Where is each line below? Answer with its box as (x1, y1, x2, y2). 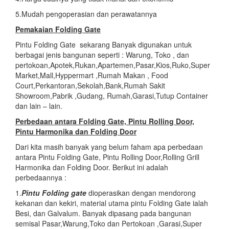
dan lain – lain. (15, 100, 62, 111)
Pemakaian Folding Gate (15, 24, 101, 34)
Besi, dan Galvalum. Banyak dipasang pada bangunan (15, 208, 191, 218)
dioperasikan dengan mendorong (86, 187, 196, 198)
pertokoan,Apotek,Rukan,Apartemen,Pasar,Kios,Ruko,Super (15, 59, 210, 70)
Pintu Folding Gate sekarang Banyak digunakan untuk (15, 39, 192, 50)
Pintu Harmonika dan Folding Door (15, 126, 136, 136)
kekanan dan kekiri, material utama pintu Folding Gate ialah (15, 197, 208, 208)
